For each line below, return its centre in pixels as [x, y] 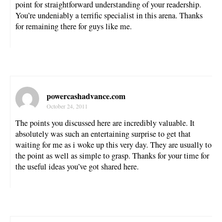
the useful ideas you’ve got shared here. [77, 166]
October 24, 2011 [67, 106]
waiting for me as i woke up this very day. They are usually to [113, 144]
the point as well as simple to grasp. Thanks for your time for [112, 155]
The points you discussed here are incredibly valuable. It [105, 123]
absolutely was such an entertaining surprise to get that [103, 134]
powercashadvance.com [86, 96]
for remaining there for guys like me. [74, 26]
